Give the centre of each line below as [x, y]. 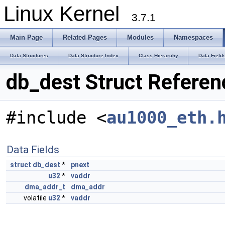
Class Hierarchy [158, 55]
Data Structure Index [93, 55]
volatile [36, 198]
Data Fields [33, 150]
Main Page [26, 37]
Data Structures [29, 55]
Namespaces [193, 37]
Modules [140, 37]
